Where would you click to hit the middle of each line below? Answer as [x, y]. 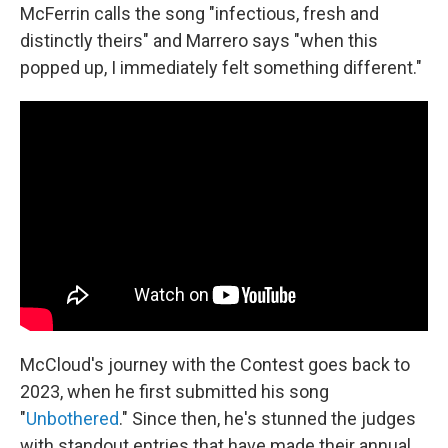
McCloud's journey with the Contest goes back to [215, 364]
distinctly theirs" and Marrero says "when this [199, 40]
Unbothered [72, 418]
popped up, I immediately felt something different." [221, 67]
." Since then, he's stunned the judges [267, 418]
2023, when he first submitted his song [174, 391]
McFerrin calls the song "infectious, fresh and [199, 13]
